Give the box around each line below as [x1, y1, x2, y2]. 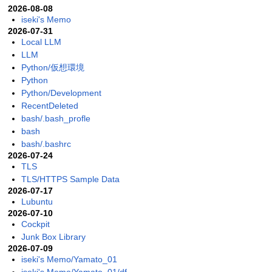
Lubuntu [21, 197, 53, 207]
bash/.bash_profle [21, 114, 90, 124]
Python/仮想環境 [21, 63, 84, 73]
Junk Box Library [21, 232, 86, 242]
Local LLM [21, 37, 61, 47]
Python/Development [21, 88, 101, 98]
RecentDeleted [21, 101, 78, 111]
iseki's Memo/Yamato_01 [21, 254, 117, 265]
